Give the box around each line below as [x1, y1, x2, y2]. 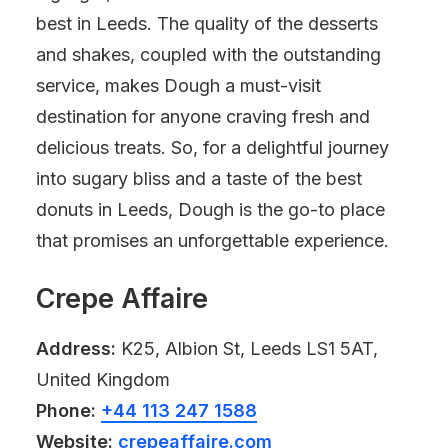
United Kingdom [36, 369, 170, 390]
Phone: [36, 400, 96, 421]
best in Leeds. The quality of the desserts [36, 13, 378, 34]
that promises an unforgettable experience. [36, 230, 389, 251]
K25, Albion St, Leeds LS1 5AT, [116, 338, 378, 359]
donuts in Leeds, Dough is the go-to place [36, 199, 385, 220]
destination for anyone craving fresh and [36, 106, 370, 127]
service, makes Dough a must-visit [36, 75, 321, 96]
